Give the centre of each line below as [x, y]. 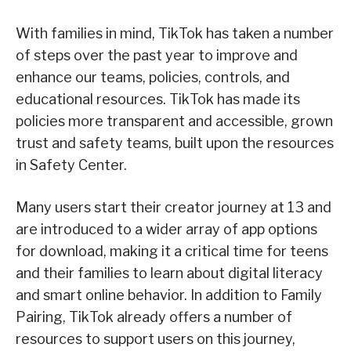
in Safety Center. [71, 165]
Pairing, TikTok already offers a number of [154, 317]
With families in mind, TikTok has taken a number [175, 34]
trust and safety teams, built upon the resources [175, 143]
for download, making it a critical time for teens [172, 251]
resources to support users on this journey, [156, 339]
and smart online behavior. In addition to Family [169, 295]
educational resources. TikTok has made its [158, 100]
